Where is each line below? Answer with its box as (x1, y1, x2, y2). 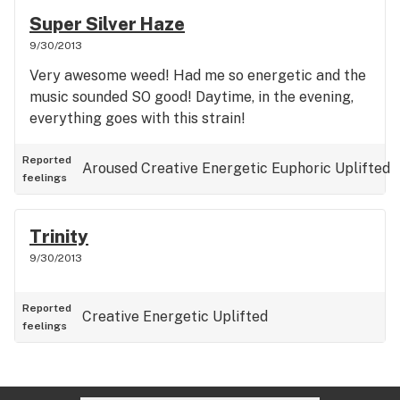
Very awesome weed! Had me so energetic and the (29, 67, 366, 84)
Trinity (29, 226, 88, 247)
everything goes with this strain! (29, 110, 246, 127)
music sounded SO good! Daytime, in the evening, (29, 88, 354, 105)
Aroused (82, 160, 137, 177)
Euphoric (271, 160, 331, 177)
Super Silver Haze (29, 13, 185, 35)
